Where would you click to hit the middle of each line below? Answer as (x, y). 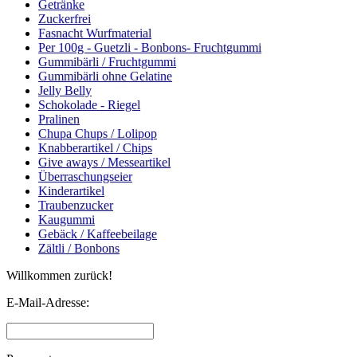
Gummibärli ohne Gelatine (105, 76)
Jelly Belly (65, 90)
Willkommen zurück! (59, 275)
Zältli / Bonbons (79, 248)
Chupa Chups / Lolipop (98, 133)
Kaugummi (67, 219)
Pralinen (59, 119)
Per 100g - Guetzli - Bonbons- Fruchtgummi (150, 47)
